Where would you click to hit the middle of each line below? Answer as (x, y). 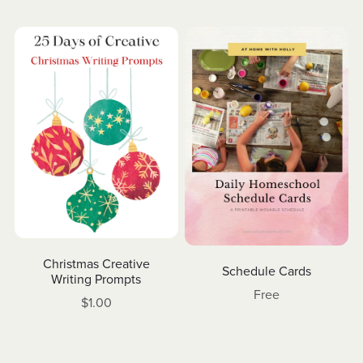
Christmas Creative (96, 264)
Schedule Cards (267, 272)
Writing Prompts (96, 279)
